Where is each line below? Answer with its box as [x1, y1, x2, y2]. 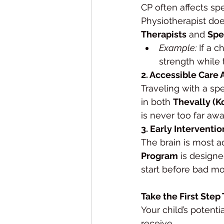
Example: [159, 42, 196, 53]
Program [141, 150, 178, 161]
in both [141, 96, 173, 107]
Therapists [141, 28, 186, 39]
